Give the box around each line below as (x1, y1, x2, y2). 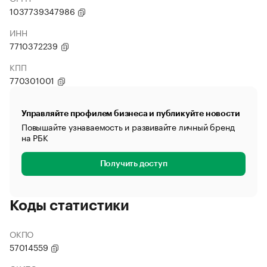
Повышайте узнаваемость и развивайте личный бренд (21, 120, 235, 133)
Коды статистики (10, 198, 129, 213)
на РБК (21, 131, 48, 144)
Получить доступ (100, 160, 167, 168)
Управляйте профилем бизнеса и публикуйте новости (21, 109, 240, 117)
